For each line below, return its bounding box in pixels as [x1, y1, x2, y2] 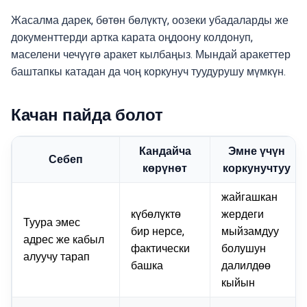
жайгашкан [221, 191, 278, 204]
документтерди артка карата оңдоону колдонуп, [11, 30, 253, 44]
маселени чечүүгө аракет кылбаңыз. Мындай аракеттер [11, 47, 291, 61]
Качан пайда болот [11, 106, 163, 125]
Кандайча [138, 145, 191, 158]
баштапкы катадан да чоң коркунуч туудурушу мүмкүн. [11, 64, 286, 78]
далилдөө [221, 259, 271, 273]
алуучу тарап [23, 250, 90, 264]
